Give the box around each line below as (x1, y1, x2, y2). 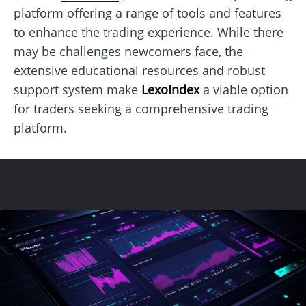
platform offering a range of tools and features (14, 4, 281, 21)
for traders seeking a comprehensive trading (14, 100, 268, 117)
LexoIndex (141, 81, 199, 98)
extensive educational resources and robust (14, 61, 265, 79)
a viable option (199, 81, 288, 98)
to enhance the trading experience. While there (14, 23, 283, 40)
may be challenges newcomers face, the (14, 42, 243, 59)
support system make (14, 81, 141, 98)
